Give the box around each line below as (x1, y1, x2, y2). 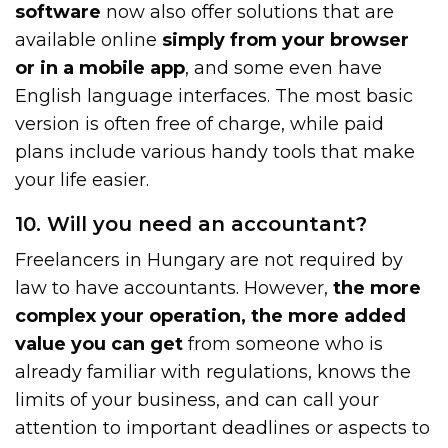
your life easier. (15, 168, 150, 191)
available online (15, 28, 163, 51)
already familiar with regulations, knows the (15, 360, 412, 383)
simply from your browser (162, 28, 410, 51)
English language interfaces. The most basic (15, 84, 414, 107)
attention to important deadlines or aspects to (15, 416, 431, 439)
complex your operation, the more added (15, 304, 407, 327)
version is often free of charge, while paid (15, 112, 385, 135)
